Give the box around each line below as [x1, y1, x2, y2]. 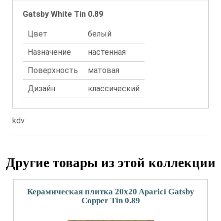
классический [88, 84, 140, 93]
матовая [88, 66, 119, 75]
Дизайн [28, 84, 55, 93]
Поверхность [28, 66, 78, 75]
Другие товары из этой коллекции [5, 155, 216, 170]
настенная [88, 47, 126, 57]
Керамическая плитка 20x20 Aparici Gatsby [27, 187, 194, 196]
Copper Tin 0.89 [81, 196, 140, 205]
